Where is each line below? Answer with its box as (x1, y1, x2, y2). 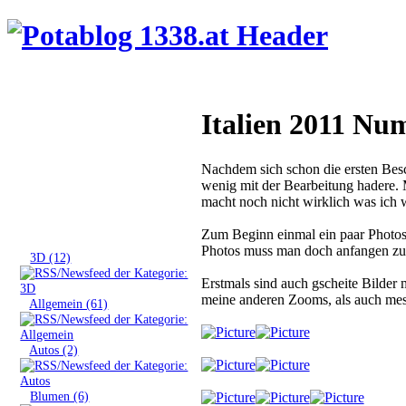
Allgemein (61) (29, 295, 109, 311)
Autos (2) (29, 342, 79, 357)
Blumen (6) (30, 388, 90, 403)
